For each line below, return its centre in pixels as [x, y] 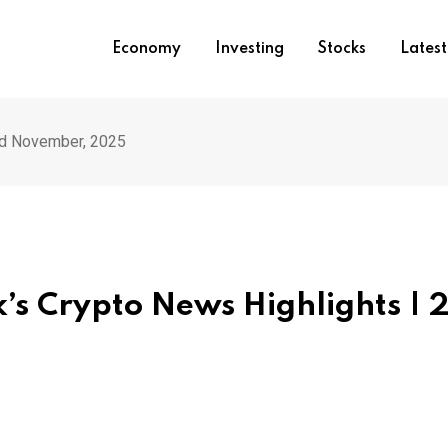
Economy [146, 49]
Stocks [341, 49]
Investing [249, 49]
